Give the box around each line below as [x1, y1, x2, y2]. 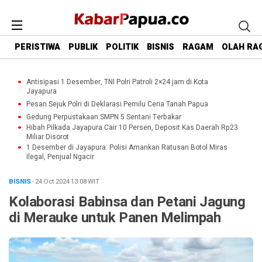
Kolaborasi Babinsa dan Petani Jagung [9, 192, 246, 212]
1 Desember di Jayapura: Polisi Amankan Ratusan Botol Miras [26, 142, 227, 153]
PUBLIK [68, 41, 98, 54]
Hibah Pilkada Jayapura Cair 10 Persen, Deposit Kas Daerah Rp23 [26, 122, 238, 133]
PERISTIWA [15, 41, 60, 54]
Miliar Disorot [26, 132, 69, 142]
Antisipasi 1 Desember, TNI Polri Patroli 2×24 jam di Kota [26, 77, 208, 87]
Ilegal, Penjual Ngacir [26, 151, 94, 162]
